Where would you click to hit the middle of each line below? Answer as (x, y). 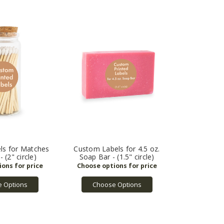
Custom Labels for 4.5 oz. (117, 148)
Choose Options (117, 185)
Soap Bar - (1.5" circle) (117, 156)
